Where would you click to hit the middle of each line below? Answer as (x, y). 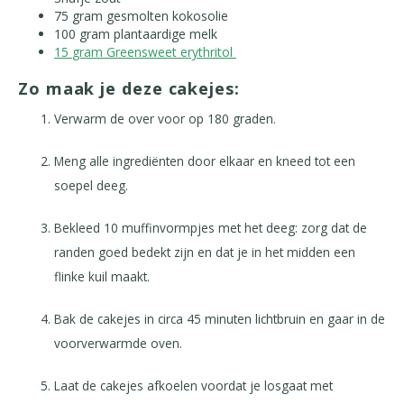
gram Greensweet (126, 52)
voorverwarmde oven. (118, 343)
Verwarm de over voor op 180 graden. (165, 119)
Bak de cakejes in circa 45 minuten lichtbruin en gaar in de (220, 319)
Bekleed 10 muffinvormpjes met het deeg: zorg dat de (211, 228)
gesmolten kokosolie (167, 16)
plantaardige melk (165, 34)
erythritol (208, 52)
